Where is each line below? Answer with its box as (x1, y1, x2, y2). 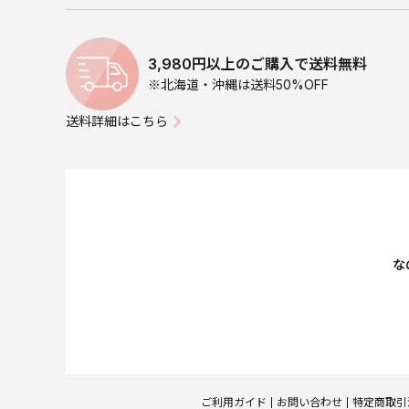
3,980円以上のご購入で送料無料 (148, 55, 367, 74)
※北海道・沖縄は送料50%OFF (148, 77, 329, 93)
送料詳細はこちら (66, 113, 168, 130)
